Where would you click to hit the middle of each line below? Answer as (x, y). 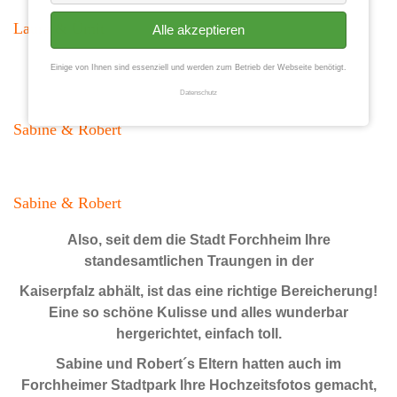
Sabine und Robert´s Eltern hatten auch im (198, 363)
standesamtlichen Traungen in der (198, 261)
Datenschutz (198, 92)
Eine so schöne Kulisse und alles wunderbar (198, 312)
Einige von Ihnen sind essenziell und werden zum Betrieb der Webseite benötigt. (198, 67)
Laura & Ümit (59, 28)
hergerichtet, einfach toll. (198, 333)
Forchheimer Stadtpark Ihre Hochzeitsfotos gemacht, (198, 385)
